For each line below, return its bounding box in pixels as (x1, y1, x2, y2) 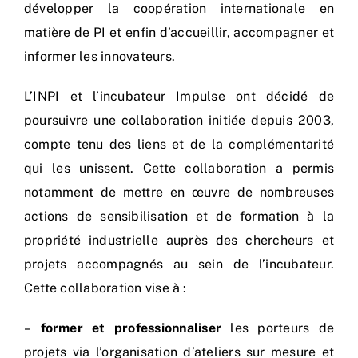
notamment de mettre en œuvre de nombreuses (24, 185, 334, 201)
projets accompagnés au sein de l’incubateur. (24, 257, 334, 272)
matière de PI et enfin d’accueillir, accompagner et (24, 25, 334, 41)
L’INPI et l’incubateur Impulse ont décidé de (24, 89, 334, 105)
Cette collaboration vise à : (24, 280, 187, 296)
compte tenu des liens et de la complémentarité (24, 137, 334, 153)
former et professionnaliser (40, 320, 222, 336)
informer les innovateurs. (24, 49, 176, 65)
